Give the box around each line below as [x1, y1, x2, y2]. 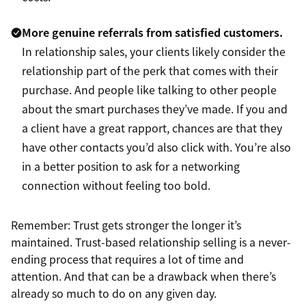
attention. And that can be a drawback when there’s [11, 268, 276, 285]
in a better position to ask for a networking [22, 158, 240, 175]
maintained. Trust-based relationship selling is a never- [11, 234, 291, 251]
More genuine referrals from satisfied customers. [22, 24, 283, 41]
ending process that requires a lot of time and [11, 251, 244, 268]
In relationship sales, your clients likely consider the [22, 43, 286, 60]
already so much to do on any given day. [11, 285, 217, 302]
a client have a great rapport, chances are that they [22, 120, 282, 137]
